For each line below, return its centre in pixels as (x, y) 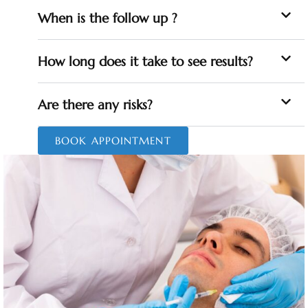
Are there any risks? (95, 104)
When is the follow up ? (108, 18)
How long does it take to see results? (145, 61)
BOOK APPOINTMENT (113, 140)
